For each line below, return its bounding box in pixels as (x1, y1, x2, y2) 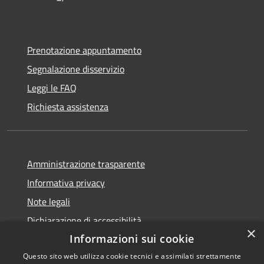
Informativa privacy (27, 175, 105, 190)
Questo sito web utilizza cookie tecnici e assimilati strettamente (22, 251, 242, 261)
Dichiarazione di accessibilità (27, 213, 141, 227)
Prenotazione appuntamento (27, 42, 141, 57)
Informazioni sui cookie (70, 232, 194, 246)
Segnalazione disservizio (27, 61, 124, 76)
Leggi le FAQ (27, 80, 77, 95)
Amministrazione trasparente (27, 156, 145, 171)
